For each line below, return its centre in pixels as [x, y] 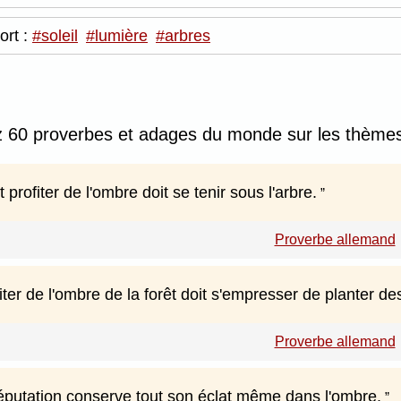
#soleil [55, 36]
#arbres [183, 36]
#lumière [117, 36]
